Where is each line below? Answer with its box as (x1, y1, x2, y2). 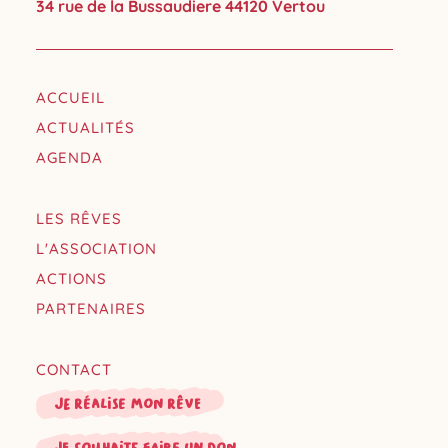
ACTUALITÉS (35, 118, 135, 138)
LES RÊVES (35, 208, 122, 228)
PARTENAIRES (35, 298, 146, 318)
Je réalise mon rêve (53, 395, 201, 413)
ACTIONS (35, 268, 107, 288)
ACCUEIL (35, 88, 105, 108)
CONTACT (35, 359, 112, 379)
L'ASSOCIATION (35, 238, 157, 258)
